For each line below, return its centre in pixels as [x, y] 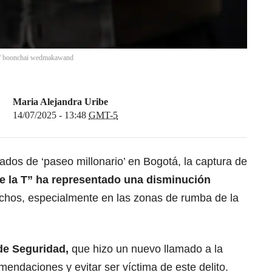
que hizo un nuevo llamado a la [146, 249]
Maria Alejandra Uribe [60, 102]
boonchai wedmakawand [38, 58]
